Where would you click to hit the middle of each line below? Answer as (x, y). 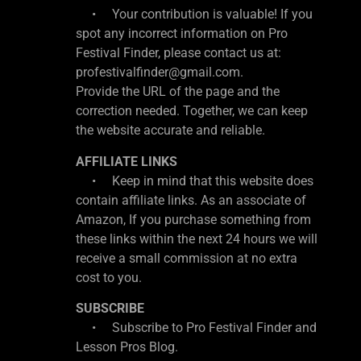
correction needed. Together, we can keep (192, 111)
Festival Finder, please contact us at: (178, 53)
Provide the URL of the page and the (178, 92)
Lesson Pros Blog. (127, 347)
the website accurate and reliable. (170, 131)
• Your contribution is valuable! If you (194, 15)
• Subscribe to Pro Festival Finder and (196, 328)
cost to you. (109, 277)
